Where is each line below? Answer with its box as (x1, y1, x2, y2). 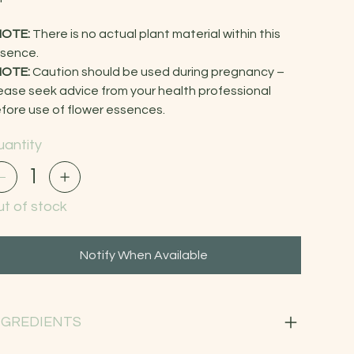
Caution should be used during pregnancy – (29, 65, 284, 78)
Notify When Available (80, 248, 209, 262)
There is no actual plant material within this (29, 27, 281, 40)
